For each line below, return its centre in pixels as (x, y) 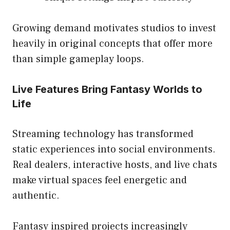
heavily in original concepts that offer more (112, 44)
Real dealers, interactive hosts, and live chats (115, 165)
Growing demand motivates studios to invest (114, 28)
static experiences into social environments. (114, 150)
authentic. (36, 196)
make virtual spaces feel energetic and (100, 180)
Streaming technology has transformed (103, 134)
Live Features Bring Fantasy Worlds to (107, 90)
